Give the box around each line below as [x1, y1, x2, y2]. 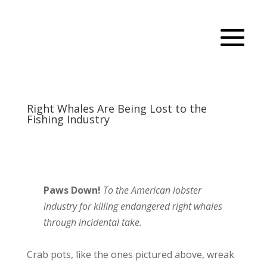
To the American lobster [103, 183, 202, 197]
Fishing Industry [26, 111, 110, 126]
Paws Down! [44, 183, 101, 197]
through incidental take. [44, 215, 142, 229]
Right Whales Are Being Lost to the [26, 101, 207, 116]
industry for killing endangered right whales [44, 199, 223, 213]
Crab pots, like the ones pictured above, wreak [26, 247, 234, 261]
